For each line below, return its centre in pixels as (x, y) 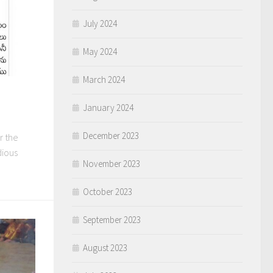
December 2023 (111, 136)
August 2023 (105, 248)
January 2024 (108, 108)
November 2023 (112, 164)
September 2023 (112, 220)
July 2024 (100, 23)
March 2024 (104, 80)
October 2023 (108, 192)
